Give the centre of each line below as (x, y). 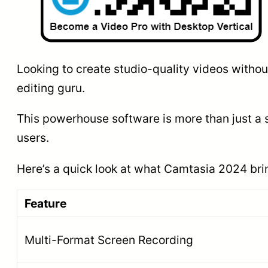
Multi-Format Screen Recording (109, 240)
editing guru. (51, 88)
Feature (45, 203)
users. (33, 138)
